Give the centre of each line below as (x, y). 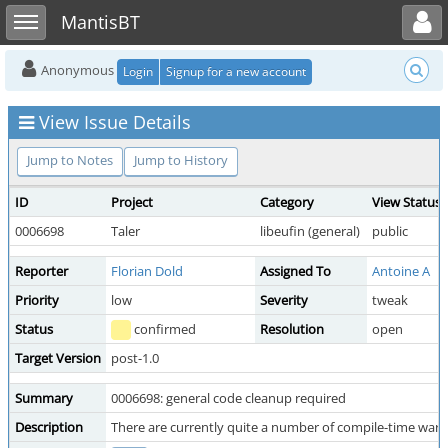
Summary (44, 398)
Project (132, 202)
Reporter (41, 271)
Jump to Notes (70, 160)
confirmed (163, 329)
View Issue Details (115, 122)
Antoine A (401, 271)
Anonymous (77, 70)
